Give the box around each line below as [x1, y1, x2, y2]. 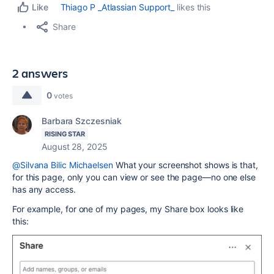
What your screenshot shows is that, [113, 160, 258, 170]
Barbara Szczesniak [42, 116, 122, 126]
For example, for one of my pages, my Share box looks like [12, 204, 244, 214]
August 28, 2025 [42, 141, 108, 152]
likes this [174, 2, 211, 12]
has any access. [12, 184, 76, 194]
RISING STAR [45, 130, 86, 138]
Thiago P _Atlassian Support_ [60, 2, 175, 12]
